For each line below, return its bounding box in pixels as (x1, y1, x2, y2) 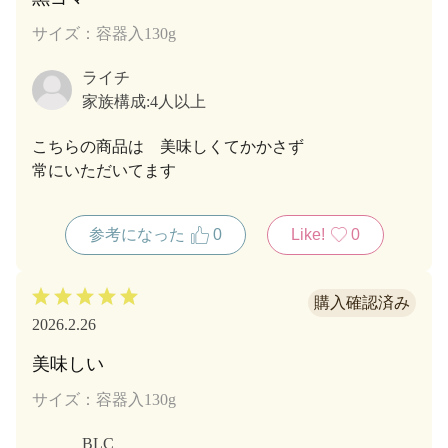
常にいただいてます (32, 161, 176, 179)
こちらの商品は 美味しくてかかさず (32, 137, 304, 155)
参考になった (88, 225, 189, 243)
